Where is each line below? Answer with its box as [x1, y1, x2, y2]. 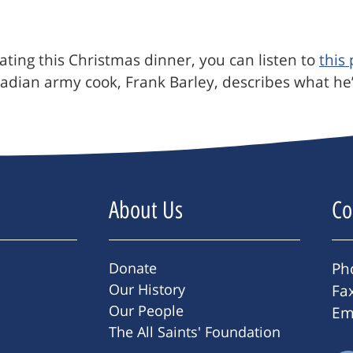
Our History [109, 280, 185, 299]
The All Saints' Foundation [109, 322, 281, 342]
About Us [109, 195, 183, 225]
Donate [109, 258, 157, 278]
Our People [109, 301, 184, 321]
